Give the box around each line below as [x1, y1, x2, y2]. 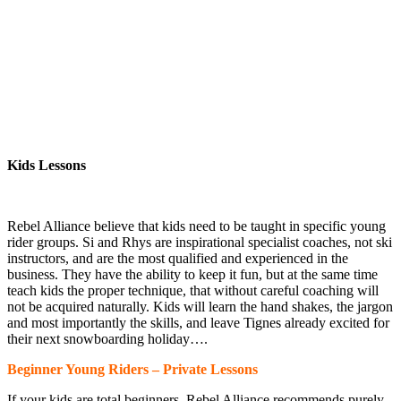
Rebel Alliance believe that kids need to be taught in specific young [7, 218, 386, 235]
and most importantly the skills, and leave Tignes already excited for [7, 315, 389, 331]
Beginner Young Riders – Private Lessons [7, 362, 258, 378]
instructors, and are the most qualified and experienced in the [7, 251, 348, 267]
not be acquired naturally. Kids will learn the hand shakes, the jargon [7, 299, 393, 315]
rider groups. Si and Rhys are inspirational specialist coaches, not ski [7, 235, 392, 251]
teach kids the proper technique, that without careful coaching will [7, 283, 379, 299]
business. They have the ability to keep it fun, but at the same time [7, 267, 378, 283]
